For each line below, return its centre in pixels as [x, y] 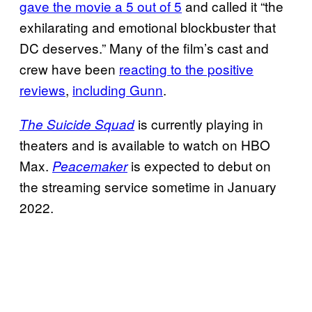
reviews [42, 89]
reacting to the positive [186, 68]
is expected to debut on [199, 165]
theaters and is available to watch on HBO [145, 144]
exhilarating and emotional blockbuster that [148, 26]
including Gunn [118, 89]
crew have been [69, 68]
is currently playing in [199, 123]
